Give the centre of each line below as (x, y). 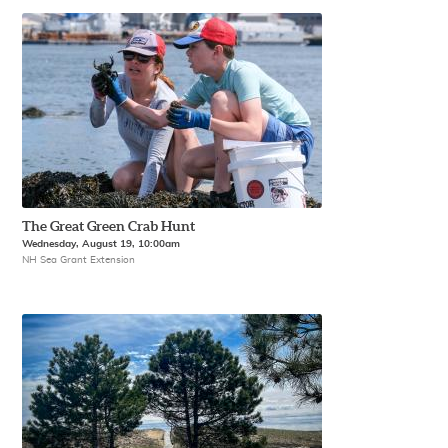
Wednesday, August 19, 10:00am (101, 243)
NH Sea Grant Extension (79, 260)
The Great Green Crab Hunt (109, 226)
